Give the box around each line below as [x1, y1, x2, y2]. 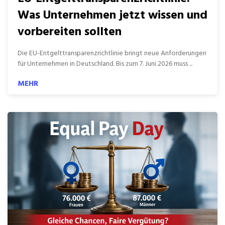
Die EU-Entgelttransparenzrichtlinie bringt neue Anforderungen [18, 48, 206, 59]
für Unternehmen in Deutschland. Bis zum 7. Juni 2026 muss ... [18, 58, 192, 70]
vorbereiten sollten [18, 23, 122, 42]
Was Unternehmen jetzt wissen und [18, 6, 207, 25]
